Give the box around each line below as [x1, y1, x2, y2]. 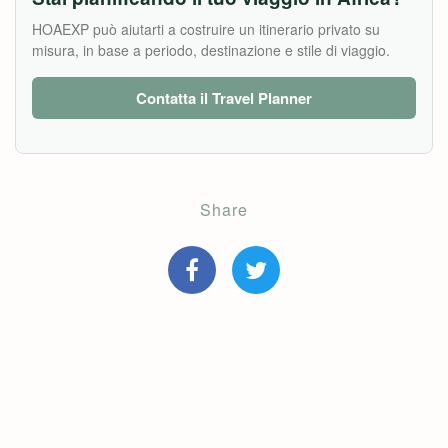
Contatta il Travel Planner [136, 87, 312, 109]
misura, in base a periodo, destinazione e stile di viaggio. [32, 40, 390, 60]
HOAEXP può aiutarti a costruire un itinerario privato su [32, 19, 380, 39]
